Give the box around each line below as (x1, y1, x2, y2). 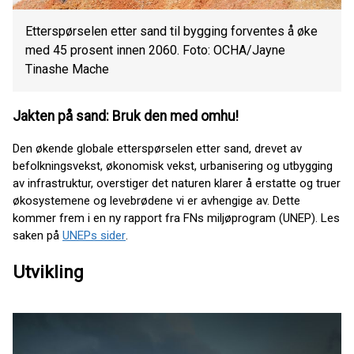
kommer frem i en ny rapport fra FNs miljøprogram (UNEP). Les (13, 211, 340, 226)
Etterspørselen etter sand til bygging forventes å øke (25, 24, 318, 40)
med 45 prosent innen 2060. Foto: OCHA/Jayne (25, 43, 285, 58)
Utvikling (13, 262, 84, 283)
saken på (13, 228, 62, 243)
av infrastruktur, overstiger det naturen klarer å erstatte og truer (13, 176, 341, 191)
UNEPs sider (62, 228, 126, 243)
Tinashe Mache (25, 62, 109, 77)
